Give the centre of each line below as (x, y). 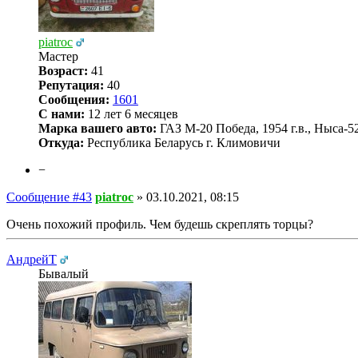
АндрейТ (32, 259)
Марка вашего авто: (97, 128)
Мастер (58, 56)
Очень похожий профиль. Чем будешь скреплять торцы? (160, 224)
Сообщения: (74, 99)
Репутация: (71, 85)
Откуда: (61, 142)
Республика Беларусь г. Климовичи (182, 142)
